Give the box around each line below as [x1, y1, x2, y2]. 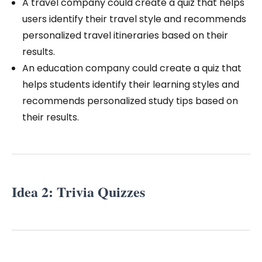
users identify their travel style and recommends [22, 12, 246, 26]
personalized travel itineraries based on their [22, 29, 228, 43]
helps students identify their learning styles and [22, 78, 239, 92]
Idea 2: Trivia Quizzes [12, 181, 145, 202]
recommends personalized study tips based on [22, 94, 238, 108]
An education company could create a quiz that [22, 61, 242, 75]
